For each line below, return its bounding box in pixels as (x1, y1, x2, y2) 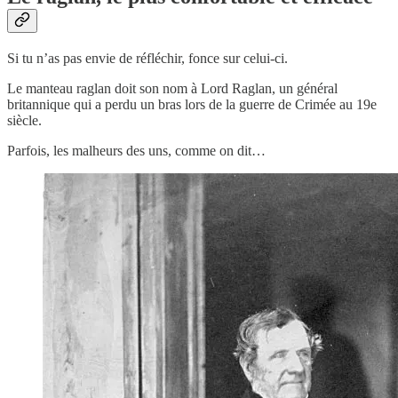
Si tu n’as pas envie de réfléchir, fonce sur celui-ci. (7, 51, 288, 67)
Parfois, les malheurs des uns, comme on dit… (7, 143, 266, 159)
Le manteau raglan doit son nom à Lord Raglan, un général (7, 81, 338, 97)
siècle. (7, 113, 42, 129)
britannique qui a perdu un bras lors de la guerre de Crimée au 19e (7, 97, 377, 113)
